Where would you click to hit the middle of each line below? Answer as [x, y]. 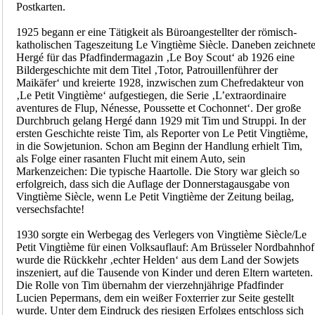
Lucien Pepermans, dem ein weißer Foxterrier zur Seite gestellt [155, 298]
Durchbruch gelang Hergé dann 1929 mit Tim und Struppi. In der [161, 121]
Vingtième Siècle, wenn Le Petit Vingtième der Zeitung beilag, [155, 197]
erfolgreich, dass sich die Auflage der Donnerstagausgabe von [153, 184]
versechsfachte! [50, 210]
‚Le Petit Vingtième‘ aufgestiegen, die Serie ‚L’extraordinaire [151, 96]
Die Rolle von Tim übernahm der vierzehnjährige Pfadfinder [149, 285]
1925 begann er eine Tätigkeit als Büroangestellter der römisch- [156, 32]
